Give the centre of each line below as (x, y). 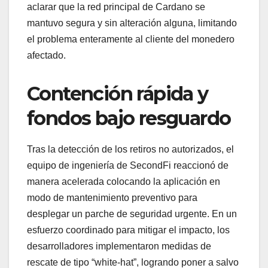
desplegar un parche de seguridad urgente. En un (132, 214)
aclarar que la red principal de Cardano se (116, 7)
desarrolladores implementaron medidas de (119, 246)
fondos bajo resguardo (129, 118)
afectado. (46, 55)
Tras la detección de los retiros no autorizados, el (130, 149)
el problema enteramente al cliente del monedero (131, 39)
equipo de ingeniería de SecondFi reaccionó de (128, 165)
